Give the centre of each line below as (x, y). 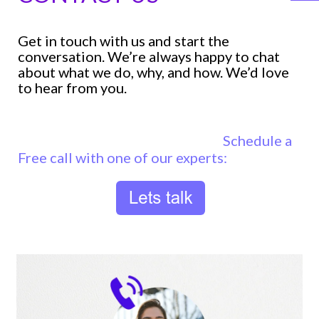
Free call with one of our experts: (123, 158)
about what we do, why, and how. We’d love (154, 72)
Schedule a (258, 141)
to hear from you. (73, 88)
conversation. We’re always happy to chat (149, 57)
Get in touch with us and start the (124, 41)
